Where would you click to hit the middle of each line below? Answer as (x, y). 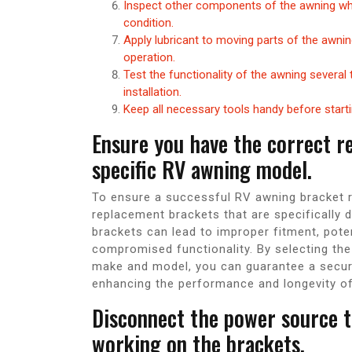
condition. (148, 23)
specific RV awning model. (202, 170)
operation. (149, 58)
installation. (152, 92)
